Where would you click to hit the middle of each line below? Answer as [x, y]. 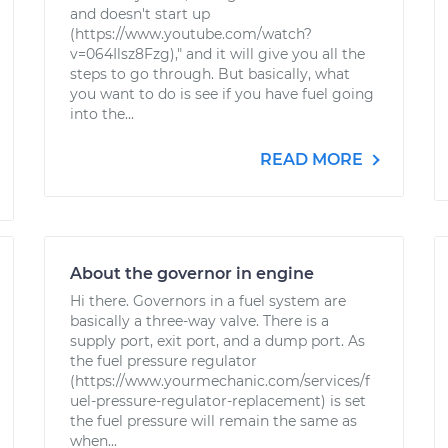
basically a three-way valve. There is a [199, 321]
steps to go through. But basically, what [210, 74]
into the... [102, 114]
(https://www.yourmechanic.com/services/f [220, 381]
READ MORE [313, 159]
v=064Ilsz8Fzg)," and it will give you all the [217, 54]
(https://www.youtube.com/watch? [191, 34]
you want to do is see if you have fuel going [222, 94]
